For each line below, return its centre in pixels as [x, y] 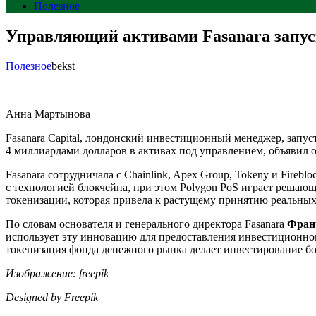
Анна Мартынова [48, 114]
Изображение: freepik [57, 273]
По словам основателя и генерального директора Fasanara [146, 224]
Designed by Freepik [52, 297]
